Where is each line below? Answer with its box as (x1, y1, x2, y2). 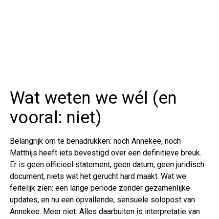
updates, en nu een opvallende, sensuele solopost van (10, 195, 195, 205)
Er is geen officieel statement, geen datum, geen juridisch (10, 160, 204, 170)
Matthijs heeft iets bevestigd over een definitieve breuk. (10, 148, 201, 158)
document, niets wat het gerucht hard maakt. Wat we (10, 172, 186, 181)
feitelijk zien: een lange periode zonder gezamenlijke (10, 183, 190, 193)
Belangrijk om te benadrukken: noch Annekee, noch (10, 136, 181, 146)
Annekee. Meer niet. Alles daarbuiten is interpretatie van (10, 207, 200, 217)
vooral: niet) (10, 108, 102, 128)
